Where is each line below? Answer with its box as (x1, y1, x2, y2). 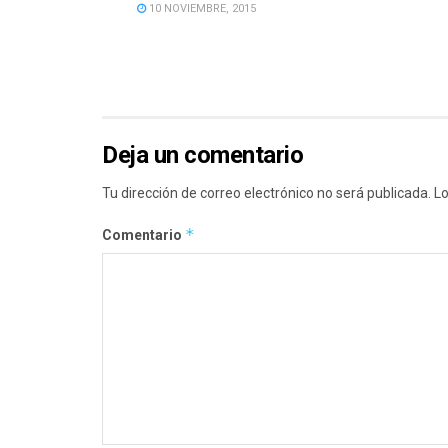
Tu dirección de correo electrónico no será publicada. (102, 185, 431, 202)
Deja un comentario (102, 141, 304, 170)
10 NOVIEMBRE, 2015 (146, 2, 256, 16)
